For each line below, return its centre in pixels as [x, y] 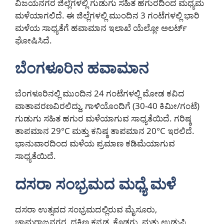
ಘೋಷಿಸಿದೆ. [33, 40]
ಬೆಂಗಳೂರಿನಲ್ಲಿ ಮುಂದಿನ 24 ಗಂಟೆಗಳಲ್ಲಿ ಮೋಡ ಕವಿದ [100, 93]
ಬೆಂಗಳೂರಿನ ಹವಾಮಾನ [82, 68]
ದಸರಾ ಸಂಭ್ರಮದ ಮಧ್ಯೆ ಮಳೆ [95, 183]
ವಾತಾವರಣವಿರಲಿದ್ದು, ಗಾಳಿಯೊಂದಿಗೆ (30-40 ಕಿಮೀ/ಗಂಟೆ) [107, 106]
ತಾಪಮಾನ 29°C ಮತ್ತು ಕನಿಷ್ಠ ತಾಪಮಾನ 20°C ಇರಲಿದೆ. [105, 131]
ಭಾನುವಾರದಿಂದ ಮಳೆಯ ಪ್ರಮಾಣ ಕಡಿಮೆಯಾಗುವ [95, 143]
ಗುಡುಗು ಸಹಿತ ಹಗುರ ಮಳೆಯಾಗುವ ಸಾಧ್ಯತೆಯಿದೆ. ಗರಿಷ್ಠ [103, 118]
